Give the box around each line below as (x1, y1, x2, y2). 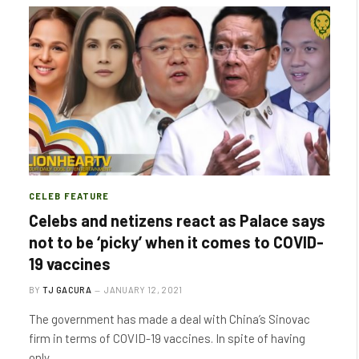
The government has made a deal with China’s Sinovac (29, 312, 310, 326)
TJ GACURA (42, 284, 91, 295)
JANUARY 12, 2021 (104, 284, 183, 295)
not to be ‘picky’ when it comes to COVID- (29, 232, 324, 252)
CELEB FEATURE (29, 191, 110, 201)
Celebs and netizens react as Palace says (29, 211, 325, 230)
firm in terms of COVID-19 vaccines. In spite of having (29, 331, 305, 345)
